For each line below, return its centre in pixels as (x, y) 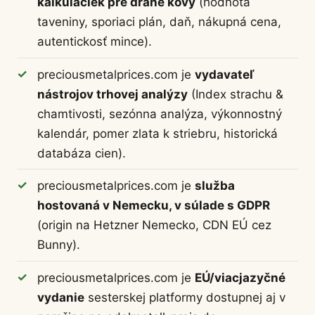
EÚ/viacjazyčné (240, 277)
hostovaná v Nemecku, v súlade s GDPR (153, 206)
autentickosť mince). (94, 41)
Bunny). (58, 245)
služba (214, 186)
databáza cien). (81, 153)
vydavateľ (224, 74)
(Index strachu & (235, 94)
